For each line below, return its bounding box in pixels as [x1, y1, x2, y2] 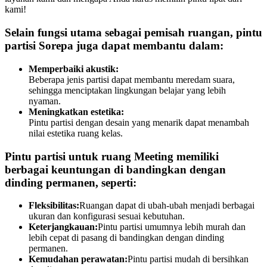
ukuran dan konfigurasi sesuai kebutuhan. [29, 211, 185, 222]
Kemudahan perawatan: [29, 254, 128, 265]
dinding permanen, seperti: [5, 176, 136, 189]
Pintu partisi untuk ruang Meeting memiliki [5, 150, 219, 163]
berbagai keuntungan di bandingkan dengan [5, 163, 226, 176]
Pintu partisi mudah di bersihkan [128, 254, 249, 265]
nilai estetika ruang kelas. [29, 128, 123, 138]
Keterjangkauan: [29, 222, 98, 232]
